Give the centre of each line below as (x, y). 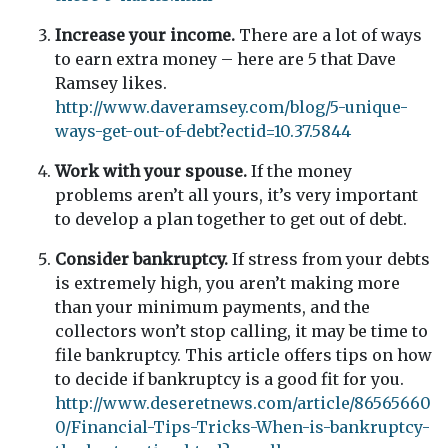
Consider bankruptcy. (143, 259)
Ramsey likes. (111, 83)
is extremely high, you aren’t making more (227, 283)
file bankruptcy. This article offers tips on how (243, 355)
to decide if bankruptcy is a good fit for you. (229, 379)
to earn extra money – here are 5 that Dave (225, 59)
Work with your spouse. (151, 171)
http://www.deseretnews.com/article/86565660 (243, 403)
